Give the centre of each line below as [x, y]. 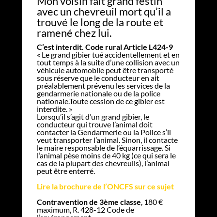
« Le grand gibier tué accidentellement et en [108, 54]
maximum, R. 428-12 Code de [85, 209]
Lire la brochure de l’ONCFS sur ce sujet [105, 186]
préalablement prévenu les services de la [103, 85]
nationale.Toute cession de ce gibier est [101, 101]
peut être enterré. [66, 170]
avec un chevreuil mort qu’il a [104, 11]
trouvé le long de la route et [100, 22]
